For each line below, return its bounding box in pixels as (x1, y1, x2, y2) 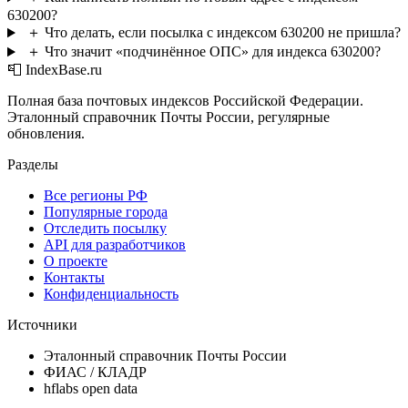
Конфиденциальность (44, 286, 178, 302)
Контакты (44, 270, 105, 286)
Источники (7, 317, 77, 333)
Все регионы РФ (44, 188, 148, 204)
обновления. (7, 126, 85, 142)
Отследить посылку (44, 220, 167, 237)
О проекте (44, 253, 107, 270)
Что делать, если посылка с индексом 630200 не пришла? (44, 25, 401, 41)
